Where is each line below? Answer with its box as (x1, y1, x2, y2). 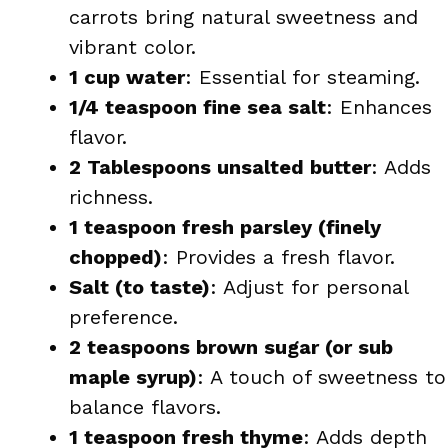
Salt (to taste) (69, 274, 210, 299)
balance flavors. (69, 394, 221, 419)
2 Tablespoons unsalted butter (69, 154, 371, 179)
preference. (69, 304, 178, 329)
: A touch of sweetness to (197, 364, 446, 389)
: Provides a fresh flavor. (162, 244, 395, 269)
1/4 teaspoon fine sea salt (69, 94, 326, 119)
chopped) (69, 244, 162, 269)
